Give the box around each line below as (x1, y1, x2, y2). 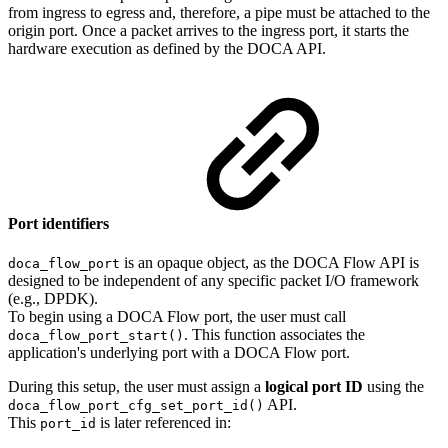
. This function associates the (184, 326, 365, 344)
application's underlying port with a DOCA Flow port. (8, 344, 350, 362)
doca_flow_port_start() (8, 328, 184, 344)
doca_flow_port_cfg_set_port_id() (8, 398, 264, 414)
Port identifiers (8, 214, 113, 232)
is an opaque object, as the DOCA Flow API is (120, 254, 419, 272)
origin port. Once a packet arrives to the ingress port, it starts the (8, 21, 409, 39)
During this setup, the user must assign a (8, 378, 265, 396)
